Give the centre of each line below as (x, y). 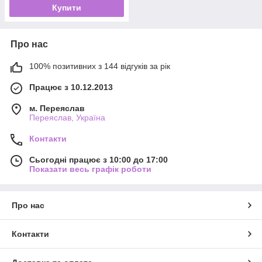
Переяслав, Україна (67, 117)
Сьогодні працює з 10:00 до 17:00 (99, 159)
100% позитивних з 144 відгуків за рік (100, 66)
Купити (67, 7)
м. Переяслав (57, 108)
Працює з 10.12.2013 (71, 87)
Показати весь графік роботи (90, 169)
